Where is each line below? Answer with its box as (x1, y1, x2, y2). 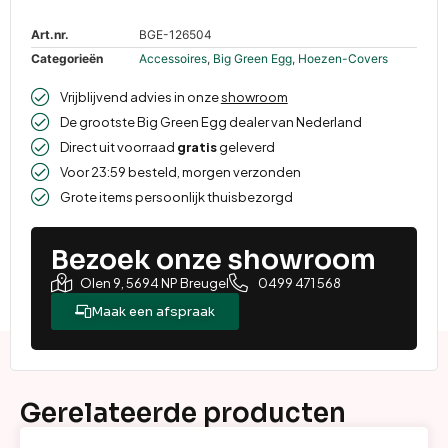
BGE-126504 (139, 27, 212, 43)
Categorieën (31, 51, 103, 67)
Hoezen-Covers (298, 51, 388, 67)
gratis (176, 139, 217, 156)
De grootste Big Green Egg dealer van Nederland (59, 114, 362, 131)
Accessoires (139, 51, 207, 67)
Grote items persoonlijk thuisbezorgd (59, 189, 293, 206)
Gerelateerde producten (20, 397, 346, 431)
